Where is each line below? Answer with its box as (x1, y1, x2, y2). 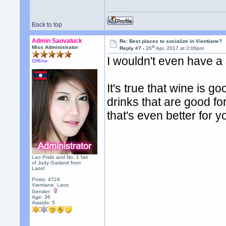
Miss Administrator (32, 44, 79, 50)
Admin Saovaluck (32, 37, 83, 44)
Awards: (32, 200, 52, 205)
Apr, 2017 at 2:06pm (155, 45, 204, 51)
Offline (32, 58, 48, 64)
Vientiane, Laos (32, 182, 69, 188)
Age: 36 (32, 194, 51, 200)
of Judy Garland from (32, 160, 81, 165)
